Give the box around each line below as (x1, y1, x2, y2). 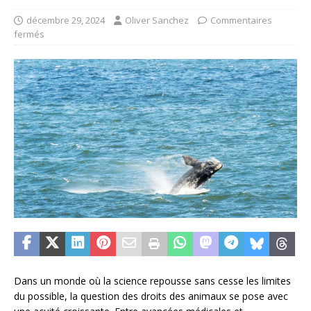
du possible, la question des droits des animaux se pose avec (14, 289, 288, 303)
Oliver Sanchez (125, 14, 189, 26)
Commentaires (210, 14, 272, 26)
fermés (14, 28, 44, 40)
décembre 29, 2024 (26, 14, 105, 26)
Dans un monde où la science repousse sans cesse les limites (14, 274, 291, 288)
